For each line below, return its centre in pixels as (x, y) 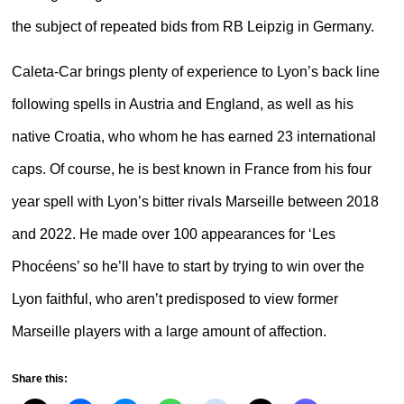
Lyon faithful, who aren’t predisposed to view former (174, 299)
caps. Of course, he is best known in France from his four (191, 170)
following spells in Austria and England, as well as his (182, 105)
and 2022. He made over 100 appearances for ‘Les (173, 234)
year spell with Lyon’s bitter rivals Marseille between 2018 (195, 202)
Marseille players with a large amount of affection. (169, 332)
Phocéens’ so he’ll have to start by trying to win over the (188, 267)
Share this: (39, 378)
